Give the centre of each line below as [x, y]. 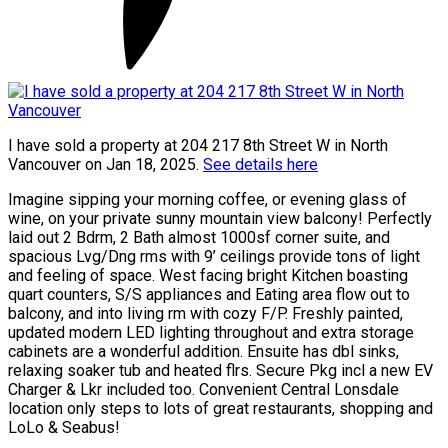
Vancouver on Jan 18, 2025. [105, 165]
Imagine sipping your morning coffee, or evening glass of [207, 200]
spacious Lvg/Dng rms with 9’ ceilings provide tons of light [214, 257]
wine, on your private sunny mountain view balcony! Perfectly [220, 219]
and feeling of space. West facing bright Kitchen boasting [208, 276]
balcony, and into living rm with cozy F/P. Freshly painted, [205, 314]
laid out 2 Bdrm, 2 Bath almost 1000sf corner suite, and [199, 238]
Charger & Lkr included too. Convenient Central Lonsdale [203, 390]
